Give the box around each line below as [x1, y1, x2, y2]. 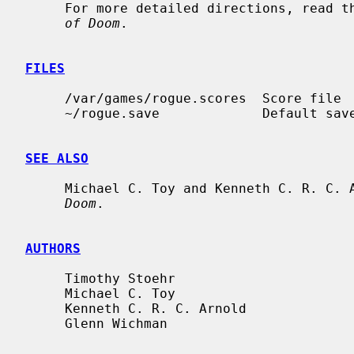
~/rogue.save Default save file [25, 105, 65, 121]
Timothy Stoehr [25, 270, 65, 286]
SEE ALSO [25, 150, 88, 166]
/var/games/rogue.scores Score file [25, 90, 65, 106]
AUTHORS [25, 240, 81, 256]
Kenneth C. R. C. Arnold [25, 300, 65, 316]
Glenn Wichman [25, 315, 65, 331]
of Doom [65, 15, 120, 31]
